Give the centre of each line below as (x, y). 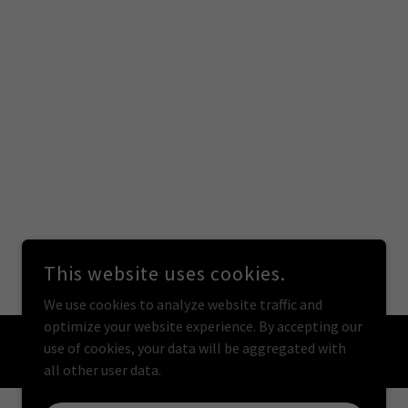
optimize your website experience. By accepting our (203, 326)
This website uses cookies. (165, 273)
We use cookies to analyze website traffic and (183, 304)
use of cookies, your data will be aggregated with (195, 348)
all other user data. (102, 370)
